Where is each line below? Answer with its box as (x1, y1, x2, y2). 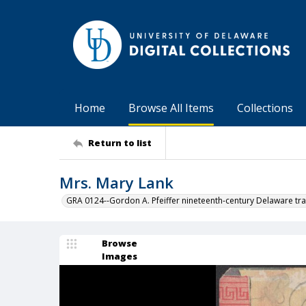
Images (102, 250, 137, 262)
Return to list (88, 136, 152, 149)
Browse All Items (128, 100, 214, 115)
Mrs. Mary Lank (59, 172, 173, 193)
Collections (237, 100, 293, 115)
